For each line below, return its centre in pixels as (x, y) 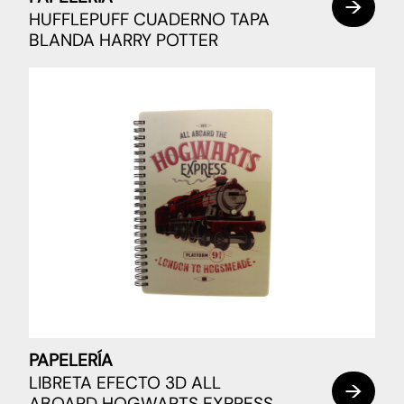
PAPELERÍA (71, 360)
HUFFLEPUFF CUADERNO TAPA (149, 20)
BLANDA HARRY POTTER (124, 41)
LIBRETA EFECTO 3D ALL (125, 383)
